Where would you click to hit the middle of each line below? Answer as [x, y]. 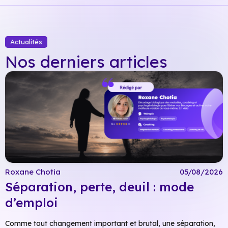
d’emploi [32, 203]
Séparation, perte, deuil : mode [99, 187]
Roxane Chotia [33, 172]
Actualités [26, 42]
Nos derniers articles [86, 61]
